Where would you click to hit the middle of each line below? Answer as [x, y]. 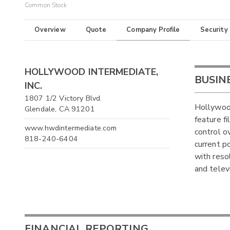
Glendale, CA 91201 [60, 109]
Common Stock [46, 5]
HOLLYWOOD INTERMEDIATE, [92, 72]
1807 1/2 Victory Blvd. [63, 98]
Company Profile [153, 30]
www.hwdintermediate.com [71, 128]
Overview [50, 30]
